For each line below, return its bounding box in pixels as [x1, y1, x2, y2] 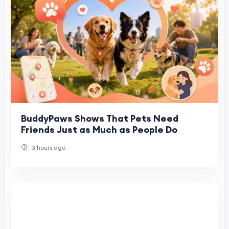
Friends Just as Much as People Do [21, 124, 177, 136]
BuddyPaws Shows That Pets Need [21, 112, 178, 125]
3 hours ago [30, 144, 65, 152]
